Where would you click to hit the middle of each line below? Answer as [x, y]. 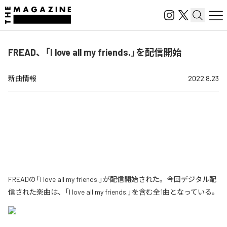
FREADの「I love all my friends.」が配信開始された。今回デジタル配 [112, 179]
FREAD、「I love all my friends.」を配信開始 [95, 52]
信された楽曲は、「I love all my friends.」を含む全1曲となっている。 [113, 192]
